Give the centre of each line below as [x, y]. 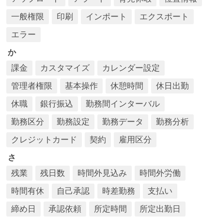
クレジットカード [44, 140]
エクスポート [164, 17]
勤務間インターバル [123, 104]
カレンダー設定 [131, 68]
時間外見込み [102, 173]
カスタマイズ [65, 68]
